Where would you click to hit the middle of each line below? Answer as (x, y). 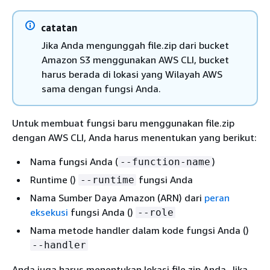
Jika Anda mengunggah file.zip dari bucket (135, 45)
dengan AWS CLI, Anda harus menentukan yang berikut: (134, 137)
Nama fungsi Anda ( (74, 161)
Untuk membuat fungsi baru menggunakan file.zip (123, 123)
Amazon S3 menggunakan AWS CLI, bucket (135, 59)
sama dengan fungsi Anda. (101, 88)
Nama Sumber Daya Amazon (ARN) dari (117, 197)
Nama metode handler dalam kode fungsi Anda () (140, 230)
